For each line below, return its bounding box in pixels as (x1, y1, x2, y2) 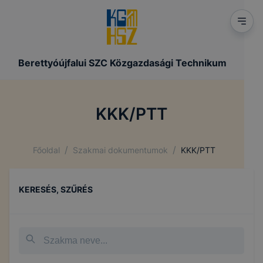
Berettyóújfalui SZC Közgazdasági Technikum (18, 57, 227, 69)
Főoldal (33, 144, 60, 155)
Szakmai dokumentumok (73, 144, 168, 155)
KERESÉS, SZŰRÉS (19, 184, 93, 194)
